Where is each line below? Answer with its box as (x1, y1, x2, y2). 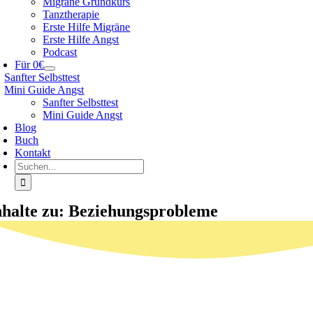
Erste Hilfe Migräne (43, 21, 131, 33)
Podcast (43, 46, 78, 58)
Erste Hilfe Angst (43, 34, 119, 45)
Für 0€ (15, 59, 45, 71)
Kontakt (15, 147, 51, 159)
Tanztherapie (43, 8, 100, 20)
